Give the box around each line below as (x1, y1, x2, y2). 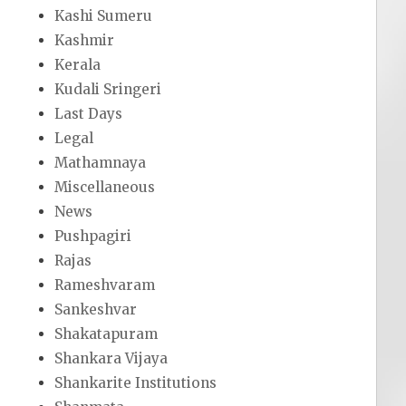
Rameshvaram (54, 276, 156, 295)
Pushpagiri (54, 227, 132, 246)
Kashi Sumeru (54, 7, 153, 25)
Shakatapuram (54, 325, 159, 343)
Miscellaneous (54, 179, 156, 197)
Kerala (54, 56, 101, 74)
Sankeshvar (54, 301, 138, 319)
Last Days (54, 105, 123, 123)
